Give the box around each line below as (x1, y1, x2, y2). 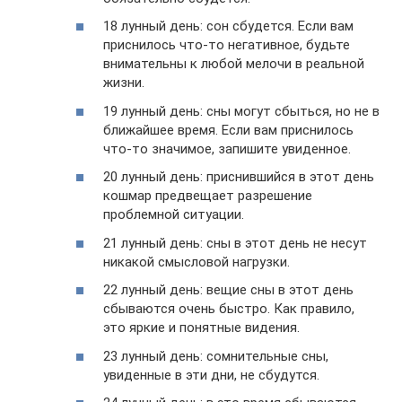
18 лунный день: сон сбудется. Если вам (103, 18, 354, 34)
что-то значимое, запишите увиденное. (103, 140, 351, 157)
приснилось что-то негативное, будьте (103, 37, 350, 53)
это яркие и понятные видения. (103, 319, 300, 336)
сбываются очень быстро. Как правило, (103, 301, 354, 317)
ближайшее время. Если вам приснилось (103, 121, 354, 138)
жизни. (103, 74, 144, 91)
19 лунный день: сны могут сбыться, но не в (103, 102, 380, 119)
